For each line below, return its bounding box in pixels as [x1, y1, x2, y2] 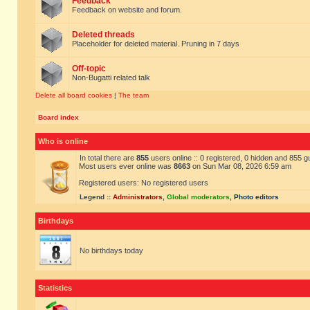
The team [118, 91, 149, 99]
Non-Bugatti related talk [72, 73, 150, 82]
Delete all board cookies [35, 91, 112, 99]
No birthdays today [80, 246, 143, 255]
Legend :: [80, 193, 113, 201]
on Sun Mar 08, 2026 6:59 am [190, 162, 291, 170]
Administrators [113, 193, 163, 201]
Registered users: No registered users [79, 179, 208, 187]
